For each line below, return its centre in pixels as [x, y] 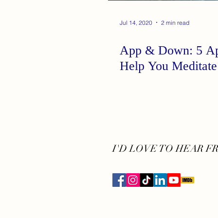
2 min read [175, 22]
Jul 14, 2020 [136, 22]
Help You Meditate [168, 66]
